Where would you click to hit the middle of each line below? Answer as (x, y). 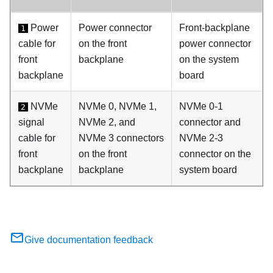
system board (208, 169)
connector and (210, 122)
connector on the (215, 154)
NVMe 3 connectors (121, 138)
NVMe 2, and (107, 122)
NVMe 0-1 (201, 106)
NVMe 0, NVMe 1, (118, 106)
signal (31, 122)
